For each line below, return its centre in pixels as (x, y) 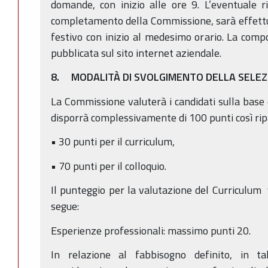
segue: (65, 206)
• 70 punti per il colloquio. (109, 166)
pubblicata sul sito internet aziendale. (136, 53)
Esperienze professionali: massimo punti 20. (151, 230)
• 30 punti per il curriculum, (113, 142)
